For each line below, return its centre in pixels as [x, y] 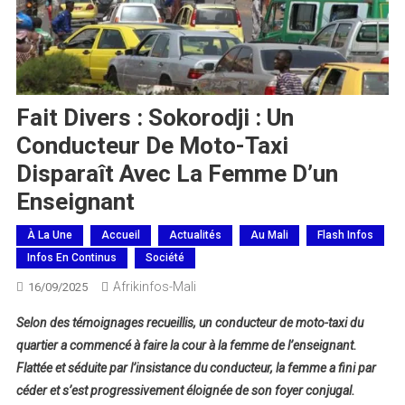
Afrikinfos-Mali [154, 287]
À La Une [49, 235]
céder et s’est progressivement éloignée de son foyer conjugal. [185, 391]
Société [165, 258]
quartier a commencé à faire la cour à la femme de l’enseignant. [186, 346]
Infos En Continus [71, 258]
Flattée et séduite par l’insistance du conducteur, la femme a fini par [196, 368]
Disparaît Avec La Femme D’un [177, 174]
